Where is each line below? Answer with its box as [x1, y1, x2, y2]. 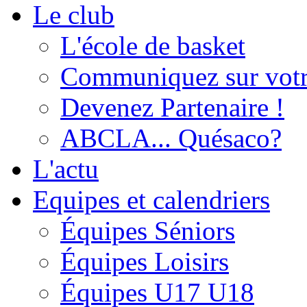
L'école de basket [60, 30, 245, 60]
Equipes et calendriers [33, 184, 270, 214]
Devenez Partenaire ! [60, 92, 284, 122]
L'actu [33, 153, 99, 184]
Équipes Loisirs [60, 246, 229, 276]
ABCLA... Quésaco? [60, 123, 282, 153]
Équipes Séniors [60, 215, 235, 245]
